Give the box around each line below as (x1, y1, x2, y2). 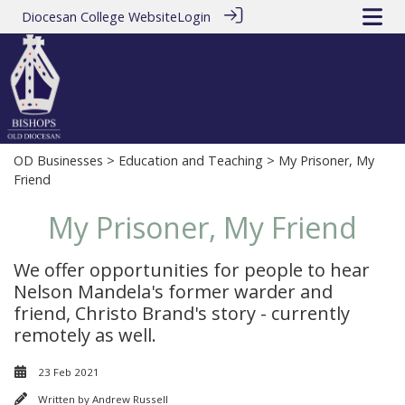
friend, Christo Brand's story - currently (14, 301, 350, 326)
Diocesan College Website (22, 8, 177, 25)
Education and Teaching (118, 152, 263, 170)
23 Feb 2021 (38, 365, 99, 380)
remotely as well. (14, 323, 156, 348)
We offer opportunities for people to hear (14, 258, 370, 283)
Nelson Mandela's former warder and (14, 279, 333, 305)
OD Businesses (14, 152, 103, 170)
